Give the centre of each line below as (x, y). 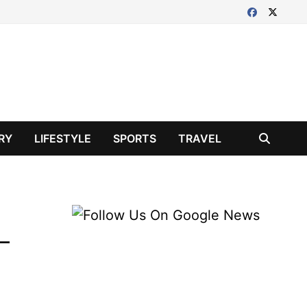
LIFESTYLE (63, 138)
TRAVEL (200, 138)
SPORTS (135, 138)
